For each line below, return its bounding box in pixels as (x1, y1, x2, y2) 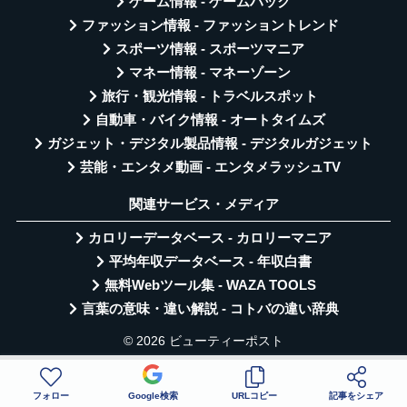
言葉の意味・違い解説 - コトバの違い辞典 (81, 302, 339, 317)
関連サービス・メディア (128, 196, 279, 213)
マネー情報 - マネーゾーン (129, 65, 291, 81)
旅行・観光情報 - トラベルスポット (102, 89, 318, 104)
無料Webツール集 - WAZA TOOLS (104, 278, 316, 293)
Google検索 (127, 391, 178, 401)
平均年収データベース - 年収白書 (108, 254, 312, 270)
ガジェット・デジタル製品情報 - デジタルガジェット (47, 136, 372, 152)
